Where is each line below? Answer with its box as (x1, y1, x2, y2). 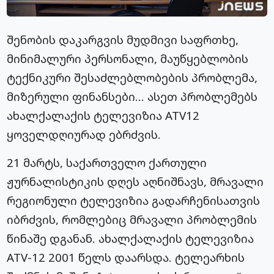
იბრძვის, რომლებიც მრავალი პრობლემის (7, 212, 257, 228)
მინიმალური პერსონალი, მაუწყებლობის (7, 51, 249, 67)
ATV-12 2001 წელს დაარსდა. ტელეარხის (7, 250, 245, 265)
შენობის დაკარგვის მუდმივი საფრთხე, (7, 32, 239, 48)
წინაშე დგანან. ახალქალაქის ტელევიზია (7, 231, 254, 246)
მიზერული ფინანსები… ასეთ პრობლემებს (7, 89, 258, 105)
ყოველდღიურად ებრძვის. (7, 127, 161, 143)
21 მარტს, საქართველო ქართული (7, 155, 207, 171)
